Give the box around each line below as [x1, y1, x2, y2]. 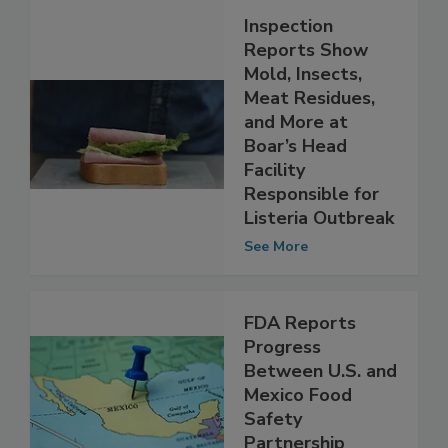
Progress [244, 376, 321, 401]
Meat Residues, [244, 127, 375, 152]
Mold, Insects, [244, 103, 362, 128]
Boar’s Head [244, 175, 347, 200]
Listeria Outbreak [244, 247, 394, 272]
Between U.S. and [244, 400, 397, 425]
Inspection [244, 55, 333, 80]
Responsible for [244, 223, 379, 248]
